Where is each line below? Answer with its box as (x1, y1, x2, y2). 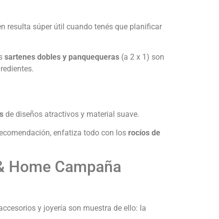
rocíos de (128, 128, 160, 137)
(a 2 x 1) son (119, 52, 164, 62)
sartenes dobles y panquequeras (4, 52, 119, 62)
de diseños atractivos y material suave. (3, 109, 139, 119)
